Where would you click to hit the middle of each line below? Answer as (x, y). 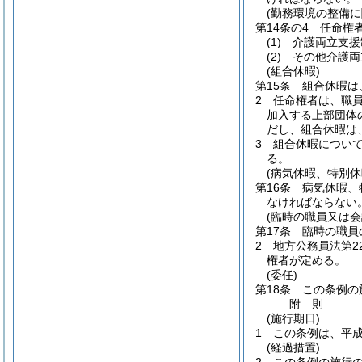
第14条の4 (282, 27)
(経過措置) (293, 347)
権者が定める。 (306, 260)
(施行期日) (293, 318)
